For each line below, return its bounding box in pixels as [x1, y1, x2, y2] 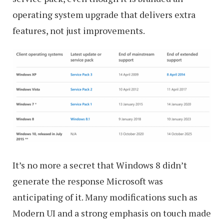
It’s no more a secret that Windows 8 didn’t [12, 159, 187, 171]
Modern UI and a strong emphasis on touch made [12, 207, 211, 219]
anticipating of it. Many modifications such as [12, 191, 197, 203]
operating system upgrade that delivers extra [12, 8, 195, 20]
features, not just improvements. [12, 24, 145, 36]
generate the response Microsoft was [12, 175, 163, 187]
